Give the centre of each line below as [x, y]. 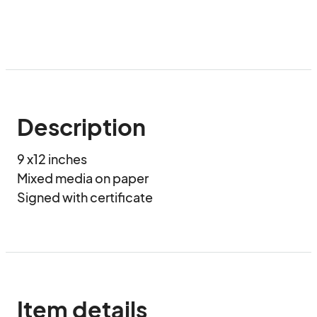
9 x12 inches [53, 159]
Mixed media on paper [83, 178]
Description [81, 127]
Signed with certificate [85, 197]
